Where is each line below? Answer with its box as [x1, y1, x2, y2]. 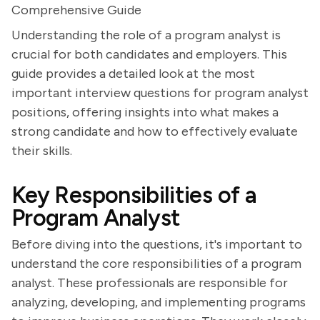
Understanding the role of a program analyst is [11, 27, 281, 43]
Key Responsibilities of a [11, 181, 256, 209]
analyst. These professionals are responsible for [11, 275, 288, 291]
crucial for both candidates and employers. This [11, 46, 287, 62]
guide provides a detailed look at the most [11, 66, 255, 81]
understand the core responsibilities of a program [11, 256, 301, 271]
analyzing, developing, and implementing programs [11, 294, 306, 310]
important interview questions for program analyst [11, 85, 309, 101]
